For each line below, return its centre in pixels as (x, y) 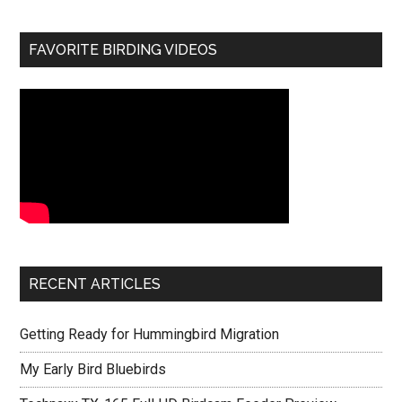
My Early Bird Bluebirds (93, 369)
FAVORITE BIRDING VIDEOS (123, 50)
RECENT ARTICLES (95, 284)
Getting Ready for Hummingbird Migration (150, 334)
